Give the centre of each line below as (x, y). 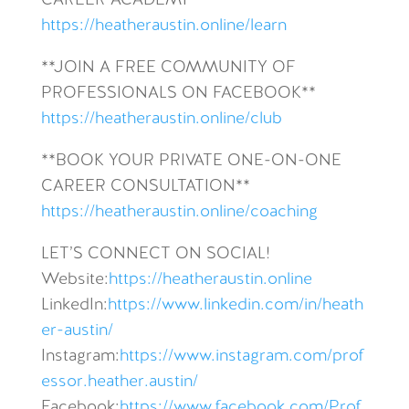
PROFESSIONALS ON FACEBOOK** (178, 94)
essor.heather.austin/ (119, 382)
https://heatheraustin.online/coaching (179, 212)
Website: (74, 280)
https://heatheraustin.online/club (161, 119)
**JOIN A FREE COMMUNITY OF (168, 68)
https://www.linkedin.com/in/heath (235, 305)
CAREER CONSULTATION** (145, 187)
